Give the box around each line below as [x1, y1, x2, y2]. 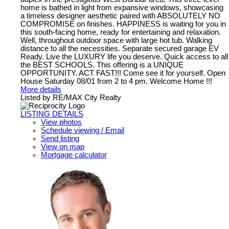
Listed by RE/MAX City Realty [20, 94, 121, 102]
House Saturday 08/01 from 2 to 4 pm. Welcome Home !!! [20, 77, 212, 86]
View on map [41, 143, 84, 151]
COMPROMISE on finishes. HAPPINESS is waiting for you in [20, 20, 226, 29]
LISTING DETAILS [20, 110, 83, 119]
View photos [41, 118, 82, 127]
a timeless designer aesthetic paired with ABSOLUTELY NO [20, 12, 220, 20]
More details [20, 85, 61, 94]
